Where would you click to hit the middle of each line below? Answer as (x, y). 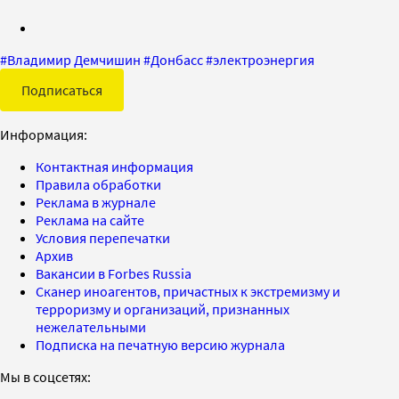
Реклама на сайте (90, 220)
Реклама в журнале (96, 202)
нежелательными (91, 326)
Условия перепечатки (103, 237)
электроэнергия (264, 59)
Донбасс (177, 59)
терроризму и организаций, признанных (163, 309)
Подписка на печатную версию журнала (160, 344)
